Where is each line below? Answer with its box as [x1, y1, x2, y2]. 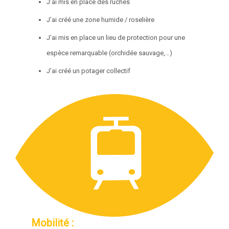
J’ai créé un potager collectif [47, 66, 132, 75]
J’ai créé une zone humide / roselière [47, 15, 155, 24]
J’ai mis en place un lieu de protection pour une [47, 33, 186, 41]
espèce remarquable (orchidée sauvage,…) [47, 49, 173, 57]
